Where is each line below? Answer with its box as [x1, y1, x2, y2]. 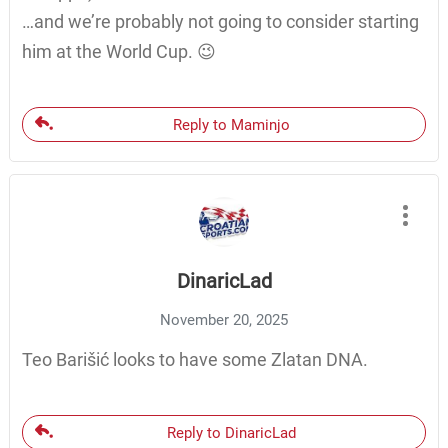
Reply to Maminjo [173, 115, 290, 134]
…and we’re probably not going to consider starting [21, 10, 419, 32]
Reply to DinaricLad [167, 423, 296, 442]
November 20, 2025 [160, 310, 288, 329]
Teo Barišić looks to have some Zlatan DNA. [21, 348, 368, 370]
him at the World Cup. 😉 [21, 40, 216, 62]
